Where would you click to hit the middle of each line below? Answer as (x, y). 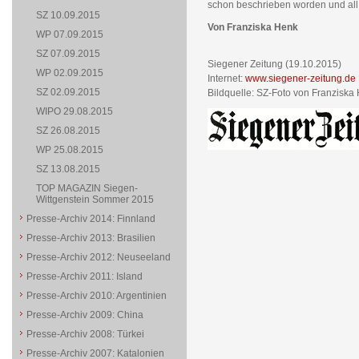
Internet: (226, 79)
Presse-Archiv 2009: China (85, 315)
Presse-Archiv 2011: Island (84, 276)
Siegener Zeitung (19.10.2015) (274, 64)
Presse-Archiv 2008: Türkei (85, 334)
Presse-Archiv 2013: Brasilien (91, 238)
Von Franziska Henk (252, 27)
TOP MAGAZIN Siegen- (87, 188)
